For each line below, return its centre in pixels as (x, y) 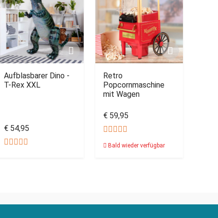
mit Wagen (121, 94)
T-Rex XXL (22, 85)
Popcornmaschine (134, 85)
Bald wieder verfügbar (136, 145)
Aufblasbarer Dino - (37, 76)
